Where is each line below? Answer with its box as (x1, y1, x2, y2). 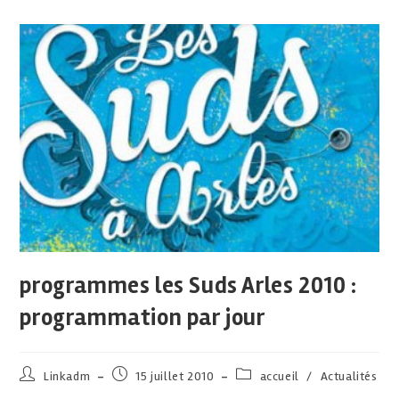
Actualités (320, 369, 378, 385)
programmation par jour (20, 304, 265, 333)
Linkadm (44, 369, 91, 385)
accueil (259, 369, 299, 385)
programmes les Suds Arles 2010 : (20, 272, 357, 301)
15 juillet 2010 (135, 369, 215, 385)
